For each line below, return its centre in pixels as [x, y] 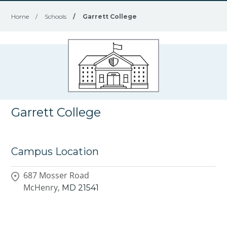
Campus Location [55, 152]
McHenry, [42, 187]
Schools [56, 16]
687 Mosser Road [56, 175]
